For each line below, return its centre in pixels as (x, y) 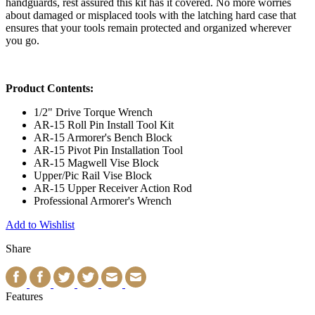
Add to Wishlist (40, 224)
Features (24, 296)
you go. (22, 40)
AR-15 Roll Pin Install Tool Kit (104, 124)
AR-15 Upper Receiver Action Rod (113, 188)
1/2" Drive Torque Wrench (93, 112)
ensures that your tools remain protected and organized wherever (148, 27)
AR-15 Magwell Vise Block (96, 162)
